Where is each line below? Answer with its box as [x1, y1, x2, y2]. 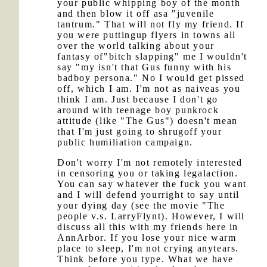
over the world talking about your [57, 41, 215, 51]
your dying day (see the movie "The [57, 200, 225, 210]
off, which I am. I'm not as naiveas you [57, 83, 241, 94]
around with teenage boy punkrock [57, 105, 219, 115]
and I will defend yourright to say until [57, 190, 240, 200]
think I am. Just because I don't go [57, 94, 219, 104]
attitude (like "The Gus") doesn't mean [57, 116, 238, 126]
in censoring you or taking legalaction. [57, 168, 238, 178]
